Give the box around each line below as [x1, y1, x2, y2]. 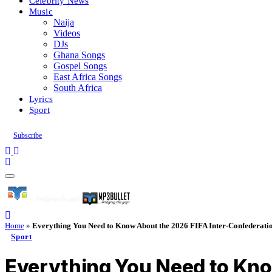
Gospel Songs [53, 61, 107, 71]
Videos [53, 28, 80, 38]
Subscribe [13, 131, 42, 140]
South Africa [53, 83, 102, 93]
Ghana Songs [53, 50, 105, 60]
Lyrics [29, 93, 53, 104]
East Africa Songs [53, 72, 122, 82]
